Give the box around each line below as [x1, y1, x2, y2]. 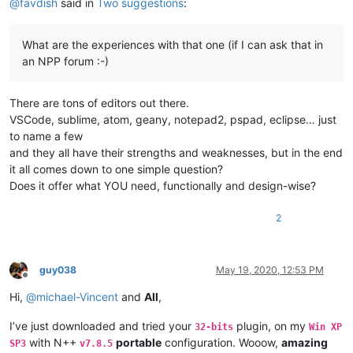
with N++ [26, 335, 80, 349]
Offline [24, 275, 54, 288]
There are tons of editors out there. [9, 95, 189, 110]
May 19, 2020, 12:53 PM [216, 263, 324, 276]
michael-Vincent [36, 289, 118, 303]
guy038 [39, 263, 76, 276]
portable [116, 335, 162, 349]
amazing [281, 335, 328, 349]
